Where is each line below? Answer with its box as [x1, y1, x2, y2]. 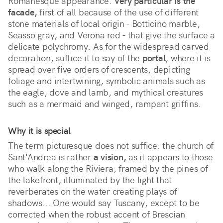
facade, [8, 6, 37, 18]
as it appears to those [126, 151, 213, 163]
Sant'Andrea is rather [8, 151, 94, 163]
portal [142, 52, 166, 64]
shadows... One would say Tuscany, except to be [8, 197, 200, 209]
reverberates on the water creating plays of [8, 186, 177, 198]
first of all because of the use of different [37, 6, 199, 18]
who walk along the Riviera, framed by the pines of [8, 163, 208, 175]
